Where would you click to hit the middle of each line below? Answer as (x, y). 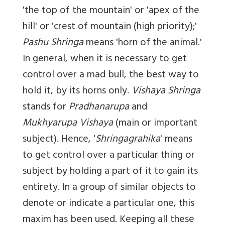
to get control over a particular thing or (109, 156)
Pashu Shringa (53, 44)
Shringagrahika (128, 140)
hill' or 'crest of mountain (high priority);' (110, 28)
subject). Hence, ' (59, 140)
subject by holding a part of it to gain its (110, 172)
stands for (46, 108)
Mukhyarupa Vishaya (68, 124)
